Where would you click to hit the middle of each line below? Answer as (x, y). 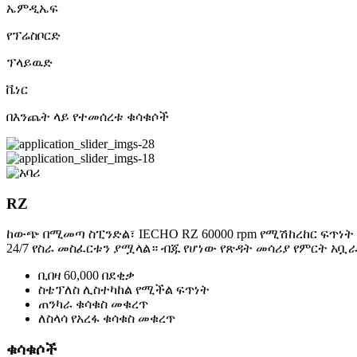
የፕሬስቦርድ (33, 35)
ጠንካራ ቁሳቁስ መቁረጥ (93, 304)
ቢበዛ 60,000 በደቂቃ (86, 276)
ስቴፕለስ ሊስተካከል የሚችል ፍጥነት (124, 290)
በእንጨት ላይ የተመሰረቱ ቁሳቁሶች (88, 116)
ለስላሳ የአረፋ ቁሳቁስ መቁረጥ (107, 319)
